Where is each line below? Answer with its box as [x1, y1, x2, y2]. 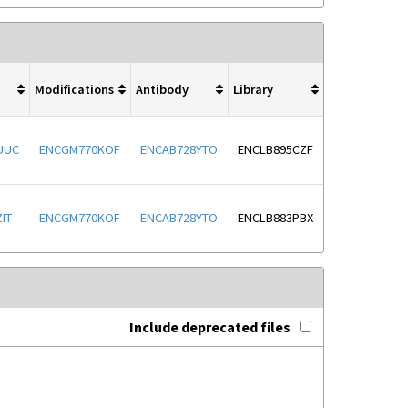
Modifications [35, 80, 114, 98]
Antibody [136, 80, 189, 98]
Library [233, 80, 273, 98]
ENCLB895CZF [238, 141, 313, 158]
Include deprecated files [128, 318, 291, 338]
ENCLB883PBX [238, 209, 313, 227]
